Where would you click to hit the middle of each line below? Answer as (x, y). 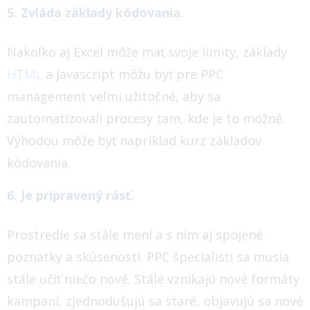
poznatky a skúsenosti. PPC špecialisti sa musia (148, 256)
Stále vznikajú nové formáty (217, 279)
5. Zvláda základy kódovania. (95, 12)
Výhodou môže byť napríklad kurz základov (134, 140)
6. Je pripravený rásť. (71, 195)
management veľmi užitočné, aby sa (114, 96)
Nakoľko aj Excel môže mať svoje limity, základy (147, 52)
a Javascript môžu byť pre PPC (133, 74)
